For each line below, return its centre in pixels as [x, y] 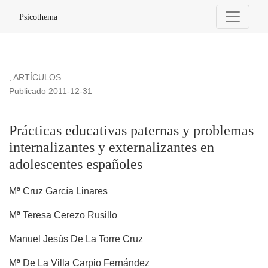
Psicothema [38, 17]
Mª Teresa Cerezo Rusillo [63, 215]
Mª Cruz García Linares [58, 191]
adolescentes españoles [76, 164]
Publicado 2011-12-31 [51, 91]
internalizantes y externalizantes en [112, 147]
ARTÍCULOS [37, 77]
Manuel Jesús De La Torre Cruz [76, 239]
